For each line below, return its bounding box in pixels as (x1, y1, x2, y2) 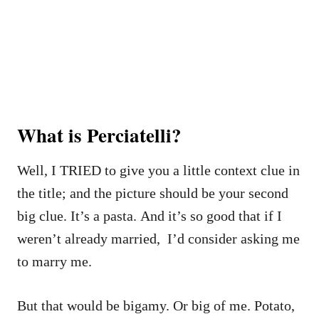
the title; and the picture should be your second (17, 185, 288, 202)
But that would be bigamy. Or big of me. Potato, (17, 298, 295, 314)
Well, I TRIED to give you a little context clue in (17, 162, 300, 179)
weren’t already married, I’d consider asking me (17, 231, 300, 247)
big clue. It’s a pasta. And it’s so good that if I (17, 208, 282, 224)
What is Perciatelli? (17, 121, 182, 150)
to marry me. (17, 253, 92, 270)
